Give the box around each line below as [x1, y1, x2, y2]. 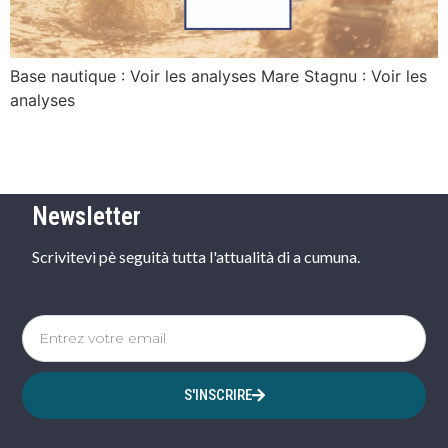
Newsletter [32, 201, 142, 231]
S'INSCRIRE [183, 386, 252, 404]
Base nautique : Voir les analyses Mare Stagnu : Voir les [10, 66, 427, 87]
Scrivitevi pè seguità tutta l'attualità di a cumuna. [32, 246, 361, 266]
